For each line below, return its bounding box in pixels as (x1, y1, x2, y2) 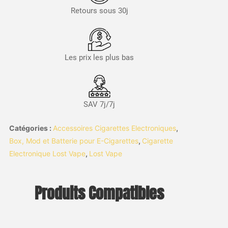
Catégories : (9, 123, 53, 132)
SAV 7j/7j (83, 99, 116, 109)
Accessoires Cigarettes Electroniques (52, 123, 176, 132)
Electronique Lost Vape (9, 149, 85, 158)
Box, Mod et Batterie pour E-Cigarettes (9, 136, 138, 145)
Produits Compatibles (35, 182, 164, 205)
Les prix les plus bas (65, 52, 134, 62)
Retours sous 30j (70, 6, 128, 16)
